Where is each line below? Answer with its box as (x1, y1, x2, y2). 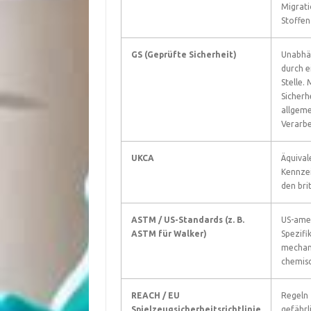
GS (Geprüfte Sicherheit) (131, 50, 237, 59)
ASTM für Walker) (131, 229, 207, 238)
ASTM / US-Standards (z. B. (131, 215, 244, 224)
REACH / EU (131, 291, 180, 300)
